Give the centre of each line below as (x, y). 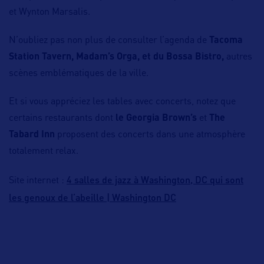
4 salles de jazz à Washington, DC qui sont (155, 180)
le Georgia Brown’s (155, 119)
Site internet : (38, 181)
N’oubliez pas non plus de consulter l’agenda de (109, 41)
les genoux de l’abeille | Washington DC (93, 197)
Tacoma (226, 41)
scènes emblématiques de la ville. (79, 74)
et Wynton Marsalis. (49, 13)
